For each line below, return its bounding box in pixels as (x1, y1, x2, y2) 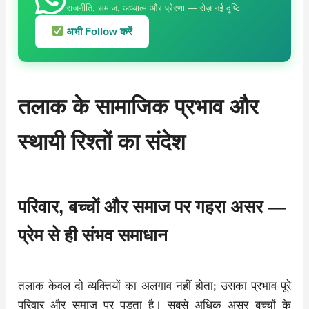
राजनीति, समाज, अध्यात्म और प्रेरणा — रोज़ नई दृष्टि (66, 2, 241, 13)
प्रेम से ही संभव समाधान (18, 224, 168, 246)
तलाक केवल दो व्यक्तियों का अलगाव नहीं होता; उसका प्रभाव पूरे (18, 279, 291, 292)
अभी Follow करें (63, 25, 133, 37)
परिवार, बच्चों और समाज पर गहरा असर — (18, 196, 286, 217)
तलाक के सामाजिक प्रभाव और (18, 94, 259, 119)
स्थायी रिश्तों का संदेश (18, 129, 186, 154)
